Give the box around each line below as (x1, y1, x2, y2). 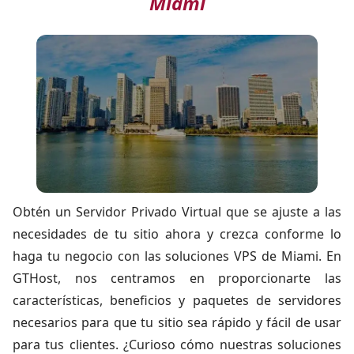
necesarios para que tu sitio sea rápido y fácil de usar (13, 314, 341, 331)
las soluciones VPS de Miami (144, 247, 319, 265)
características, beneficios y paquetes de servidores (13, 292, 341, 309)
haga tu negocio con (13, 247, 145, 265)
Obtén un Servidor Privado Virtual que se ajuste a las (13, 203, 341, 220)
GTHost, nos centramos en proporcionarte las (13, 269, 341, 287)
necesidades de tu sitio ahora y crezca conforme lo (13, 225, 341, 243)
